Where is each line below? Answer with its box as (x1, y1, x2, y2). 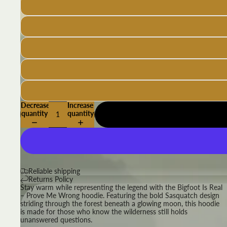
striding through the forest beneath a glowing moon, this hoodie (20, 199, 219, 208)
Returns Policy (28, 174, 73, 183)
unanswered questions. (20, 215, 92, 224)
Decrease (21, 100, 50, 109)
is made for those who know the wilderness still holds (20, 207, 187, 216)
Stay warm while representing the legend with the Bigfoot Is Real (20, 182, 222, 192)
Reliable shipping (28, 166, 80, 175)
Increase (67, 100, 94, 109)
